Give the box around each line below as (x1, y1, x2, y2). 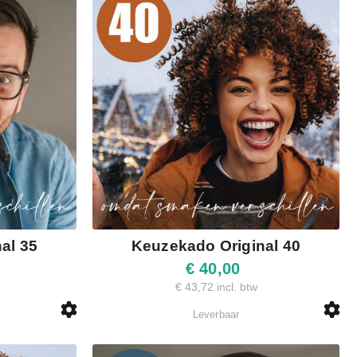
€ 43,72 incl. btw (175, 280, 257, 293)
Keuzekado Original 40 (131, 237, 301, 254)
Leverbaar (192, 308, 240, 320)
